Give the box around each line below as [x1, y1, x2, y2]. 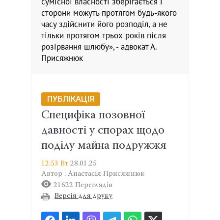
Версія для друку [55, 192, 112, 200]
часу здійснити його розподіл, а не [41, 19, 167, 29]
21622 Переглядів [54, 181, 112, 189]
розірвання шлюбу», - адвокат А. [41, 42, 157, 52]
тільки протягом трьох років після [41, 30, 166, 41]
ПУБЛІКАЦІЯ [47, 94, 94, 104]
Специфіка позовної [41, 109, 145, 121]
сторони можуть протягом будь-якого [41, 8, 177, 18]
